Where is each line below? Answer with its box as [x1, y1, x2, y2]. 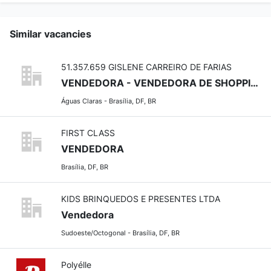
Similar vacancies [10, 28, 91, 41]
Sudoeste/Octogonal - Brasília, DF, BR [61, 229, 180, 238]
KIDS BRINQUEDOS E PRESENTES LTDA [61, 194, 221, 204]
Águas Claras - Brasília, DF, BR [61, 97, 157, 106]
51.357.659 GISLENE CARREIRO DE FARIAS [61, 62, 232, 73]
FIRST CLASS [61, 128, 116, 139]
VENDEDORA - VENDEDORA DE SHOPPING [250, 77, 259, 90]
